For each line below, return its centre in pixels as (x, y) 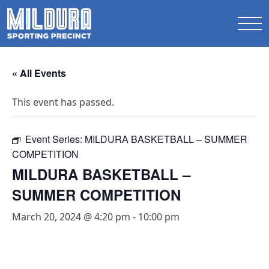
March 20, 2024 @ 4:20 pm (71, 217)
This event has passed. (63, 102)
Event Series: (55, 139)
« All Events (39, 73)
